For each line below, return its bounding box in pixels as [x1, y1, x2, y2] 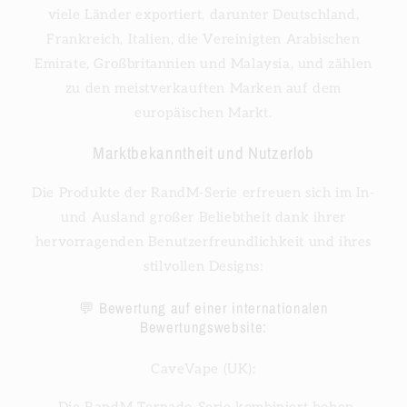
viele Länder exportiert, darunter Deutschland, [47, 6, 360, 24]
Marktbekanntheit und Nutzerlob [93, 142, 314, 165]
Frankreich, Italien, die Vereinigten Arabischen [46, 31, 361, 48]
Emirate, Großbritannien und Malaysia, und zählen [35, 55, 372, 73]
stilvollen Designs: [144, 257, 263, 274]
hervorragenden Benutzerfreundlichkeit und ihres [35, 233, 372, 250]
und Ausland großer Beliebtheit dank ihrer [61, 208, 346, 225]
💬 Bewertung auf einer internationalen [78, 297, 329, 318]
